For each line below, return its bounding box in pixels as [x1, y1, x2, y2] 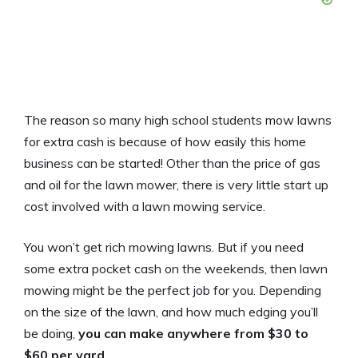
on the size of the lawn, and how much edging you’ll [24, 304, 318, 320]
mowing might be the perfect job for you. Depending [24, 282, 321, 299]
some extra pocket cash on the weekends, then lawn [24, 261, 328, 277]
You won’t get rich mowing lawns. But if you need [24, 239, 304, 256]
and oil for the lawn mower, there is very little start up [24, 177, 328, 193]
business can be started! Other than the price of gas [24, 155, 320, 172]
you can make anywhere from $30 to [78, 325, 308, 342]
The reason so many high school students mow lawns [24, 112, 332, 129]
